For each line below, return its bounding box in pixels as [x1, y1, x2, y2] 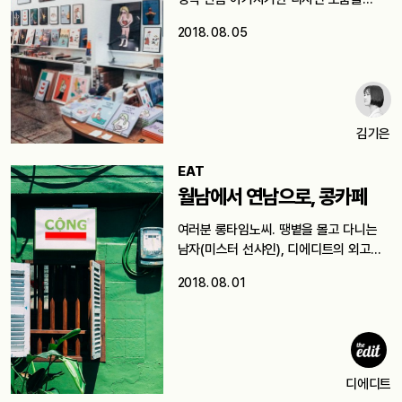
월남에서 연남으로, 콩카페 [177, 184, 367, 208]
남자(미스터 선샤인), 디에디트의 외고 [177, 240, 371, 258]
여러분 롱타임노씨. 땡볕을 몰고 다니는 [177, 221, 378, 238]
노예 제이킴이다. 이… [177, 260, 290, 277]
